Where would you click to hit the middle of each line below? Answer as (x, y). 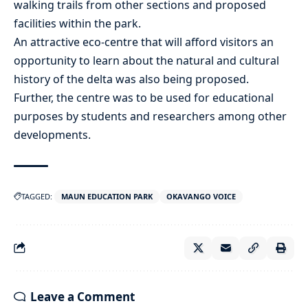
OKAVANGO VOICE (201, 196)
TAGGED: (37, 196)
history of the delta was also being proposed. (131, 79)
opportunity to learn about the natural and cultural (146, 60)
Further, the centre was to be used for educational (144, 97)
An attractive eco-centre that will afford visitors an (144, 42)
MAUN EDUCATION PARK (107, 196)
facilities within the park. (77, 23)
